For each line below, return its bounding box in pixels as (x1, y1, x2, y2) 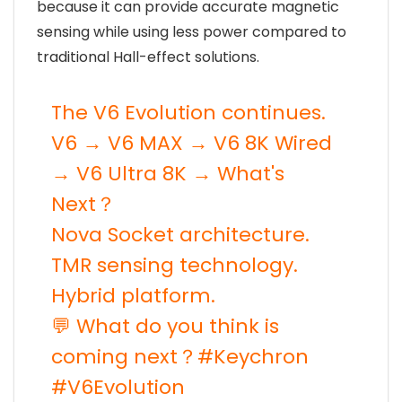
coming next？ (51, 343, 197, 371)
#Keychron (197, 343, 309, 371)
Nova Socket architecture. (51, 221, 310, 249)
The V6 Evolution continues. (51, 99, 326, 127)
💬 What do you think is (51, 312, 279, 340)
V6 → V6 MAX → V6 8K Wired (51, 129, 332, 157)
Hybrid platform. (51, 282, 215, 310)
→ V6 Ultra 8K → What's (51, 160, 284, 188)
